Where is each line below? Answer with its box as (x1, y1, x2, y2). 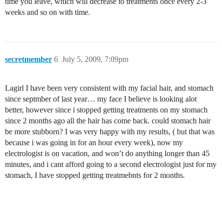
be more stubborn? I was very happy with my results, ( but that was (5, 127, 215, 136)
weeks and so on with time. (5, 8, 90, 16)
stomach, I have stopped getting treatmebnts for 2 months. (5, 171, 185, 179)
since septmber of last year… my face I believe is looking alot (5, 95, 197, 103)
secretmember (5, 55, 52, 63)
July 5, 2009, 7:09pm (62, 55, 128, 63)
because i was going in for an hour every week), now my (5, 138, 183, 147)
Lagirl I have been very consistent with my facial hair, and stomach (5, 84, 214, 92)
